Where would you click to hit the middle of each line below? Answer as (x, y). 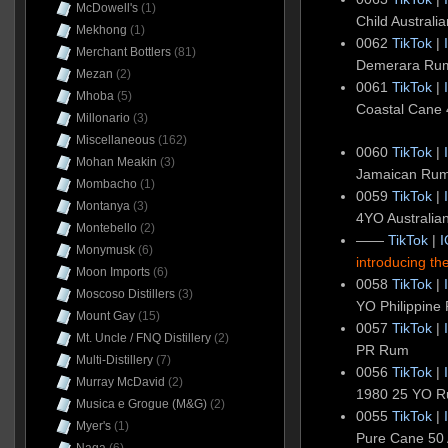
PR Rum (383, 350)
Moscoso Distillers (125, 294)
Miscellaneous (115, 140)
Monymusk (105, 250)
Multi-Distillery (114, 360)
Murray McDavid (120, 382)
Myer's (93, 426)
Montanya (102, 206)
